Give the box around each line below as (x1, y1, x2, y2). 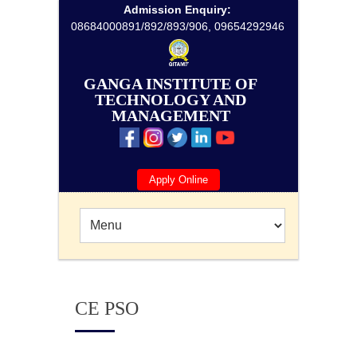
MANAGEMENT (111, 107, 230, 125)
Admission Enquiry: (124, 3, 231, 16)
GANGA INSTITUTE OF (84, 75, 257, 93)
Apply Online (149, 174, 208, 186)
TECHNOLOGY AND (95, 91, 246, 109)
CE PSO (75, 298, 139, 320)
